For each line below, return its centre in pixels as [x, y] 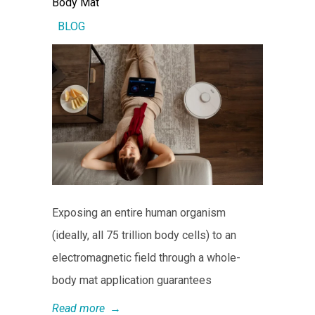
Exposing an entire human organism [139, 212]
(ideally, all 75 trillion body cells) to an [144, 235]
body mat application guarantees [132, 280]
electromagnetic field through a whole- [146, 257]
